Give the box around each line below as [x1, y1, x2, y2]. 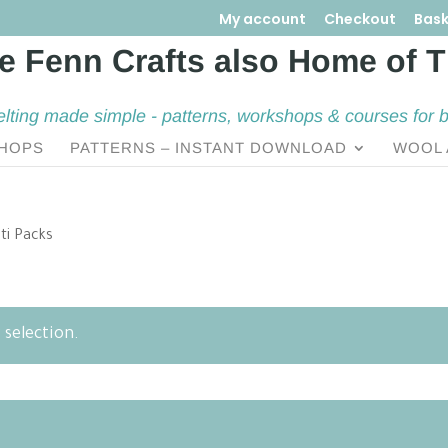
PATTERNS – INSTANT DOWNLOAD [70, 139, 347, 156]
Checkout [323, 8, 396, 29]
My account [218, 8, 306, 29]
